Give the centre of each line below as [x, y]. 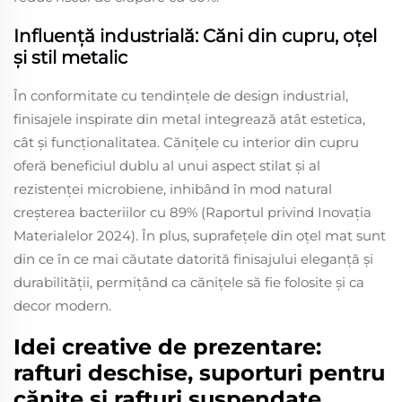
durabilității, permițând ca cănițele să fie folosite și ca [189, 282]
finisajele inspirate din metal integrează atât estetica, [189, 118]
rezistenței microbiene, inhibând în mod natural [173, 188]
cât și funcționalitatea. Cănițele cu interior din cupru [186, 142]
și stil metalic [70, 57]
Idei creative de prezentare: [167, 346]
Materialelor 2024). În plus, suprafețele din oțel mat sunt [200, 235]
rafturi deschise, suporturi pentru [199, 372]
